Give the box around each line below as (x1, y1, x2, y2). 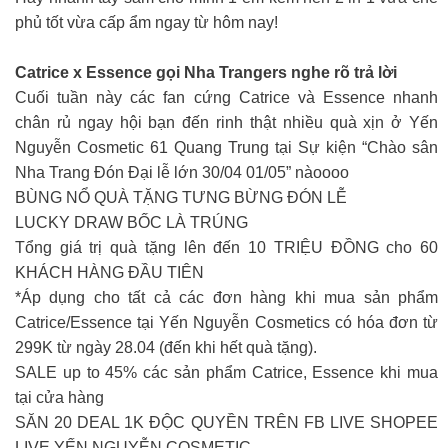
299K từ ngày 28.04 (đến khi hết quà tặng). (15, 338, 317, 356)
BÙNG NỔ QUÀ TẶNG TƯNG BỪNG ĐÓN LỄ (15, 188, 347, 206)
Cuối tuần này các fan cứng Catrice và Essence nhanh (15, 88, 438, 106)
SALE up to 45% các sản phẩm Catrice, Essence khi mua (15, 363, 438, 381)
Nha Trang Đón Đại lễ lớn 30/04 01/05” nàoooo (15, 163, 349, 181)
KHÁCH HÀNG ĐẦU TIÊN (15, 263, 204, 281)
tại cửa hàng (15, 388, 104, 406)
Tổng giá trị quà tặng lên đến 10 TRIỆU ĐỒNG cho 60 (15, 238, 438, 256)
